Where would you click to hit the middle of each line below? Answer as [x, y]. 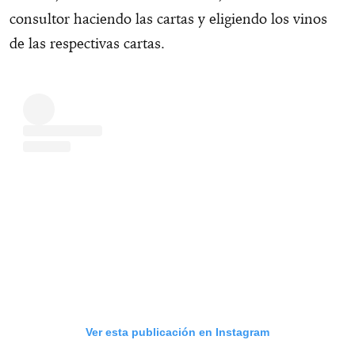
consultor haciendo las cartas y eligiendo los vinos [168, 19]
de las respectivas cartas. [87, 44]
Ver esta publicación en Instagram [177, 332]
